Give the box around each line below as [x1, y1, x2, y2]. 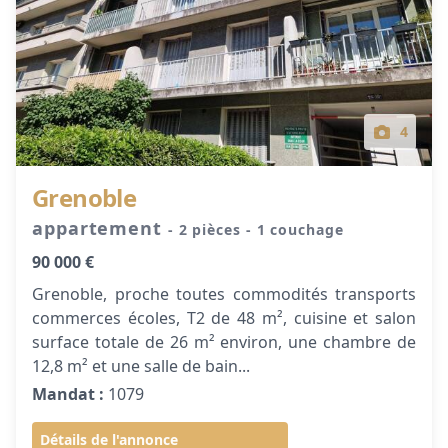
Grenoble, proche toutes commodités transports [32, 283, 416, 305]
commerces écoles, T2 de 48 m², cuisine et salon [32, 307, 416, 329]
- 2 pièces [167, 220, 246, 239]
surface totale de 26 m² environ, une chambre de [32, 331, 416, 353]
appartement [32, 216, 168, 240]
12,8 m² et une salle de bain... [32, 355, 250, 377]
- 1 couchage [245, 220, 344, 239]
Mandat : [32, 383, 104, 405]
